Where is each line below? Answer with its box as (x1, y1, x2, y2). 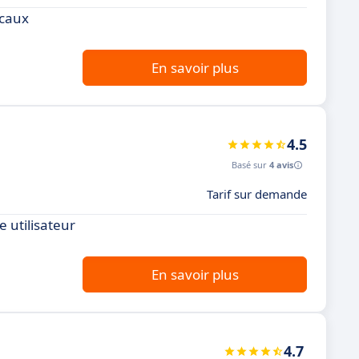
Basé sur (232, 159, 269, 171)
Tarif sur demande (207, 186, 307, 202)
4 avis (269, 159, 293, 171)
